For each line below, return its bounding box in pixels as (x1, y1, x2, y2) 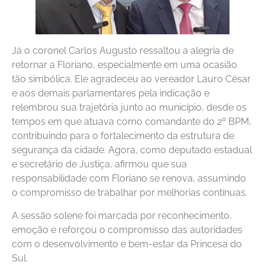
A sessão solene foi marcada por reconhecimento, (12, 209, 232, 221)
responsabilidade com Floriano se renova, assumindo (12, 173, 246, 185)
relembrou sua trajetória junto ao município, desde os (12, 102, 247, 114)
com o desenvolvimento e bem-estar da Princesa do (12, 238, 242, 250)
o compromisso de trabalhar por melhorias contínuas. (12, 187, 247, 199)
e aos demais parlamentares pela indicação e (12, 88, 209, 99)
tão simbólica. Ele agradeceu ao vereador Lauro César (12, 73, 251, 85)
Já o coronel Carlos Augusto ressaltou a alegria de (12, 45, 234, 57)
